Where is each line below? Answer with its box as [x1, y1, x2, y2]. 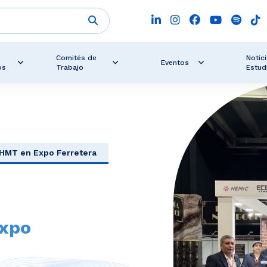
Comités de [56, 54, 97, 62]
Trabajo [56, 63, 84, 72]
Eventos [160, 58, 189, 67]
